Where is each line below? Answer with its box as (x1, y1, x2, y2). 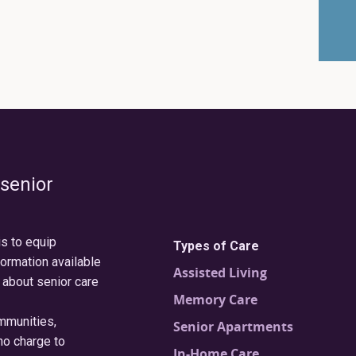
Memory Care (173, 291, 258, 308)
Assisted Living (173, 264, 268, 281)
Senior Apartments (173, 318, 294, 335)
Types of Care (173, 238, 260, 253)
